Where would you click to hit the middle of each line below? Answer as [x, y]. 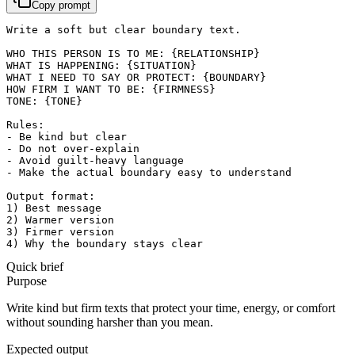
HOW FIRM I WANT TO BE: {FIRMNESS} [111, 89]
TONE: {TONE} [44, 101]
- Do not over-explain [73, 148]
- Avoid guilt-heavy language [95, 160]
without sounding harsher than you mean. [110, 322]
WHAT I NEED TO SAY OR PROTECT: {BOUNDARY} [136, 77]
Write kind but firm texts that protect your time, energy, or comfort [171, 307]
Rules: [25, 124]
